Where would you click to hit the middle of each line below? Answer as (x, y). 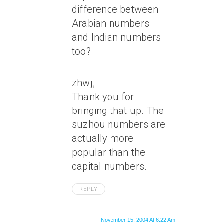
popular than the (109, 153)
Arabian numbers (111, 24)
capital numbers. (110, 167)
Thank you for (103, 97)
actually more (103, 139)
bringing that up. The (118, 111)
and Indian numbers (116, 38)
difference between (115, 10)
